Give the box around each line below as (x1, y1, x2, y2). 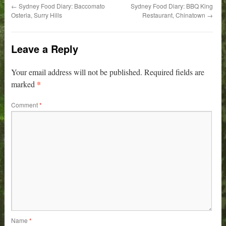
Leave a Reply (11, 41, 79, 56)
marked (11, 78, 37, 89)
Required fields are (144, 66, 205, 77)
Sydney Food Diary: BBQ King (130, 1, 213, 10)
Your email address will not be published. (11, 66, 143, 77)
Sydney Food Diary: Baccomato (17, 1, 105, 10)
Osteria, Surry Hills (11, 10, 63, 19)
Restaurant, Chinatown (142, 10, 207, 19)
